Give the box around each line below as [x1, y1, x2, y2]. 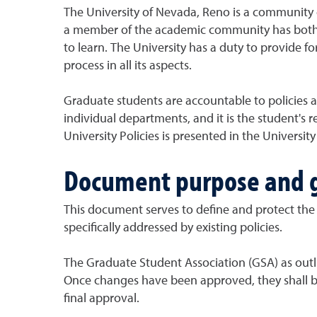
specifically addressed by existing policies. [63, 221, 282, 234]
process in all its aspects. [63, 59, 192, 72]
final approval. [63, 292, 139, 305]
